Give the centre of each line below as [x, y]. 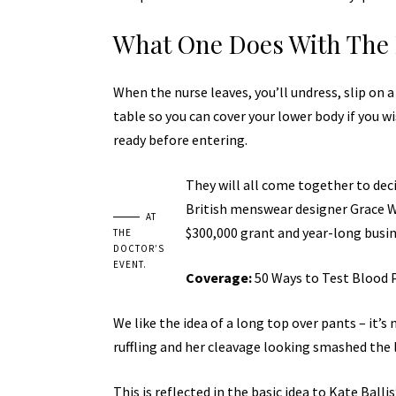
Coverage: [218, 277]
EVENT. [129, 264]
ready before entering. [180, 139]
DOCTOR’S [138, 248]
